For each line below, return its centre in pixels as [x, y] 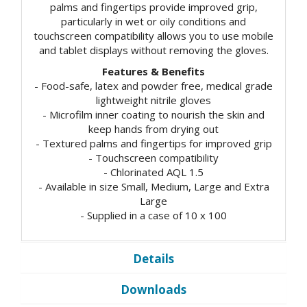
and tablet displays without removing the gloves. [153, 50]
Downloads [153, 289]
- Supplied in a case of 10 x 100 [153, 215]
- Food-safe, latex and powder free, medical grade [153, 86]
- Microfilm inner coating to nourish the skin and [153, 114]
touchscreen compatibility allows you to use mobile [153, 35]
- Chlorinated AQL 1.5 [153, 172]
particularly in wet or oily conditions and [153, 21]
